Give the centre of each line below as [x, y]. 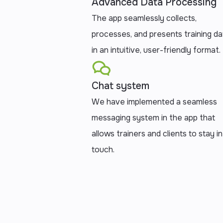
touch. [103, 150]
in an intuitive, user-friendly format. [156, 50]
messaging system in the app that [153, 118]
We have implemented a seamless [154, 102]
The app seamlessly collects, [144, 18]
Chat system [120, 86]
